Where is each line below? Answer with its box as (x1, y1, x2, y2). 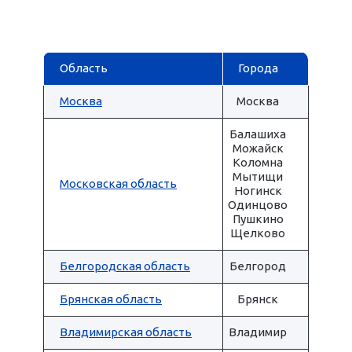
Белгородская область (60, 259, 190, 273)
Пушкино (232, 212, 284, 225)
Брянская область (60, 292, 162, 306)
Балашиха (229, 127, 286, 141)
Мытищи (233, 170, 283, 183)
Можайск (232, 141, 284, 155)
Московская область (60, 177, 177, 190)
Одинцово (228, 198, 288, 211)
